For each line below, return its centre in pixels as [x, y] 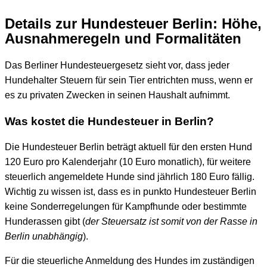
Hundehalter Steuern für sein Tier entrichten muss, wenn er [129, 80]
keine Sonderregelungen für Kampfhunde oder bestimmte [126, 207]
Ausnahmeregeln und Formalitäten [123, 38]
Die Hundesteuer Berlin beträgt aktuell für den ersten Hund [128, 147]
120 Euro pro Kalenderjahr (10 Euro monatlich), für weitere [128, 162]
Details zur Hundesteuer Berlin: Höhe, [133, 23]
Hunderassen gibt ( [45, 222]
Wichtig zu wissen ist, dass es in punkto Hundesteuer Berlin [131, 192]
